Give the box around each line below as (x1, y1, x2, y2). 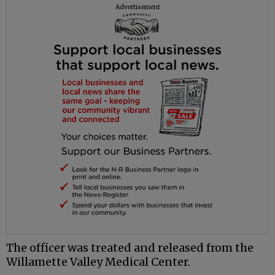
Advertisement (115, 3, 160, 12)
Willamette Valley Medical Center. (6, 255, 190, 269)
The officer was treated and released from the (6, 241, 254, 255)
